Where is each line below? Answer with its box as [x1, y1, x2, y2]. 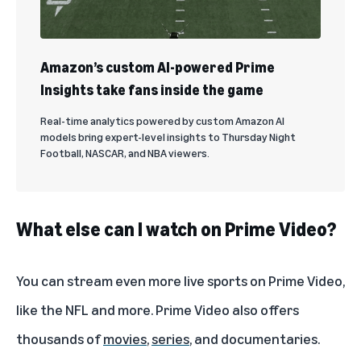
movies [103, 329, 147, 347]
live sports [184, 271, 247, 289]
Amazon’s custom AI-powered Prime [40, 57, 275, 76]
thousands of [16, 329, 103, 347]
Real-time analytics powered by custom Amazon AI [40, 113, 284, 127]
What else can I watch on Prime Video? [16, 217, 336, 240]
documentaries [221, 329, 317, 347]
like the [16, 300, 65, 318]
